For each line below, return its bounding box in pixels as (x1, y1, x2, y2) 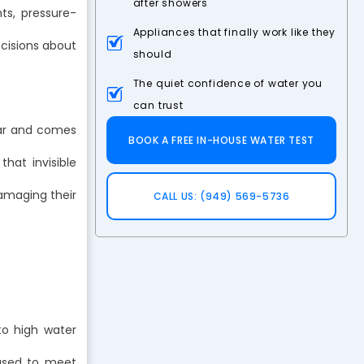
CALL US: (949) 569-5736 (153, 189, 290, 204)
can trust (132, 98, 184, 113)
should (132, 47, 172, 62)
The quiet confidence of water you (132, 76, 323, 91)
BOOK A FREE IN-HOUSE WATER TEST (128, 133, 314, 148)
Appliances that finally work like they (132, 25, 336, 40)
